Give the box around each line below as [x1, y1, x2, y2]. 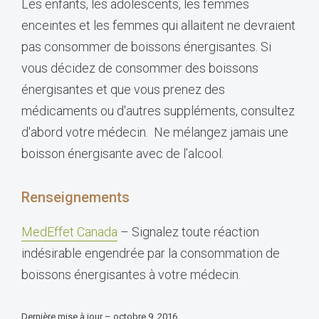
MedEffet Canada [21, 224, 117, 239]
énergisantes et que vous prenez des [21, 81, 225, 97]
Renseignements [21, 188, 130, 206]
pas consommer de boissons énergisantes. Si [21, 38, 271, 54]
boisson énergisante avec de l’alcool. [21, 145, 224, 161]
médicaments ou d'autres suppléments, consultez [21, 103, 295, 118]
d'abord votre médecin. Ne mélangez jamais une [21, 124, 288, 140]
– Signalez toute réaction [117, 224, 259, 239]
